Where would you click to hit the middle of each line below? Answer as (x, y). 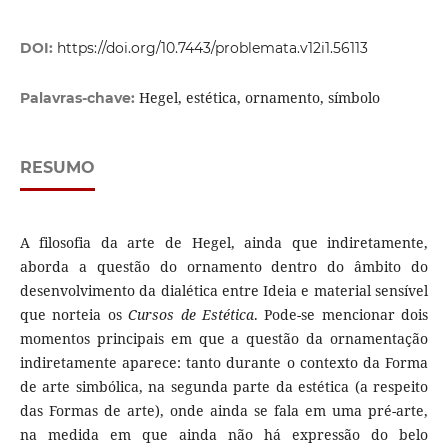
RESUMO (57, 168)
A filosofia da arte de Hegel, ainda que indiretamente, (224, 243)
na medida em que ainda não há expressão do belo (224, 435)
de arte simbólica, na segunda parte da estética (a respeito (224, 387)
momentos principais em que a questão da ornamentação (224, 339)
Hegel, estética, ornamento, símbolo (259, 98)
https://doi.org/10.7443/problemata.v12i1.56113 (212, 48)
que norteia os (74, 315)
